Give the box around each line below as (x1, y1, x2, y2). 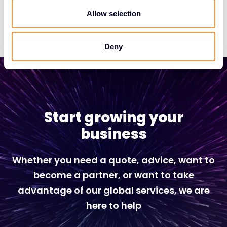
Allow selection (86, 9, 141, 18)
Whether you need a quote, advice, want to (12, 153, 215, 166)
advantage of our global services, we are (17, 183, 210, 197)
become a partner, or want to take (33, 168, 194, 181)
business (80, 124, 147, 144)
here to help (86, 199, 141, 212)
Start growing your (44, 107, 183, 127)
